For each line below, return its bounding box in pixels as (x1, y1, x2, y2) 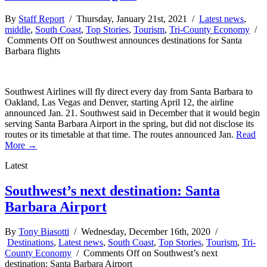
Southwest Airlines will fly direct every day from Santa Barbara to (5, 86, 253, 97)
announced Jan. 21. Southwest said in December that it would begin (5, 107, 260, 118)
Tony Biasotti (18, 226, 69, 237)
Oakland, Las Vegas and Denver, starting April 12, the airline (5, 97, 234, 107)
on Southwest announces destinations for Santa (63, 35, 242, 45)
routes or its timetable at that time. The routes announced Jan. (5, 129, 236, 139)
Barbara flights (5, 45, 60, 56)
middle (5, 24, 30, 35)
